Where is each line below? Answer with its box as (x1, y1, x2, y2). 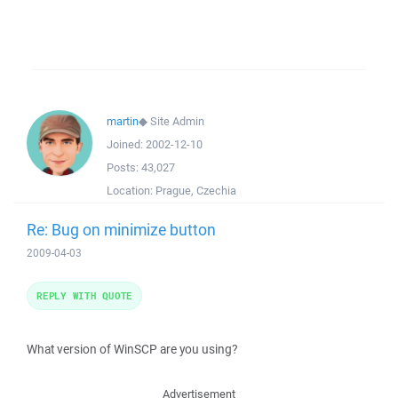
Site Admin (150, 114, 204, 129)
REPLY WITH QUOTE (36, 289, 132, 302)
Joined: (107, 137, 146, 152)
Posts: (107, 160, 141, 175)
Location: (107, 183, 155, 198)
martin (107, 114, 139, 129)
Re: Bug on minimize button (27, 219, 216, 240)
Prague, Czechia (155, 183, 236, 198)
